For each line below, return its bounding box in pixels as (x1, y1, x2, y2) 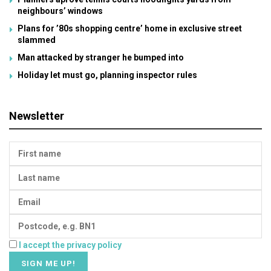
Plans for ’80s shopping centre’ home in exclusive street (18, 24, 242, 33)
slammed (18, 35, 56, 45)
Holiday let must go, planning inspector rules (18, 70, 197, 80)
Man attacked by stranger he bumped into (18, 53, 184, 62)
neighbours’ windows (18, 6, 103, 16)
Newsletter (9, 109, 64, 122)
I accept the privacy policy (19, 240, 122, 250)
